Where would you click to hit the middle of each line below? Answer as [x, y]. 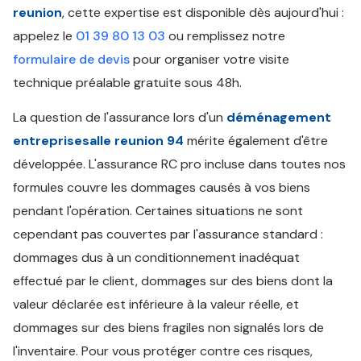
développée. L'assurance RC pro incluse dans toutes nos [179, 164]
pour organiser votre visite [210, 59]
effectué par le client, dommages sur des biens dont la [173, 281]
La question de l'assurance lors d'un [120, 117]
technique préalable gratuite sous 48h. [127, 83]
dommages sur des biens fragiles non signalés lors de [168, 328]
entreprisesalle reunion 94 [98, 141]
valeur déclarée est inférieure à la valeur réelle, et [156, 304]
